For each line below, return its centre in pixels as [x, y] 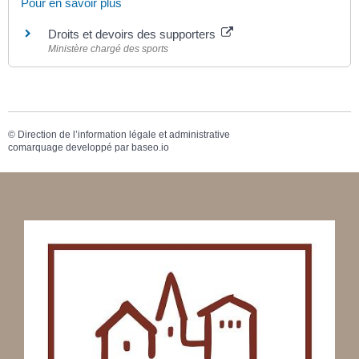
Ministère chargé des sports [108, 48]
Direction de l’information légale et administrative [124, 135]
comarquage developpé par [70, 148]
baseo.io [150, 148]
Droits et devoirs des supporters [133, 34]
